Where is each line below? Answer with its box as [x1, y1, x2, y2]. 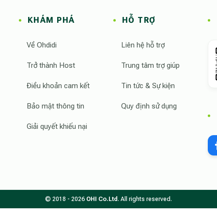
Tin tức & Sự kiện [121, 81, 175, 90]
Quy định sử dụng [121, 101, 177, 110]
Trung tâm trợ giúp [121, 61, 180, 70]
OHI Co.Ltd [86, 196, 118, 203]
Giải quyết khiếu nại [26, 122, 87, 131]
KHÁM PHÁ [27, 15, 75, 25]
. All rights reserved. [118, 196, 172, 203]
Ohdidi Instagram [66, 5, 122, 14]
